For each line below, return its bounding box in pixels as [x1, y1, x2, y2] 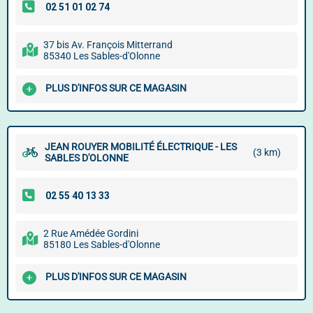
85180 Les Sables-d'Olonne [43, 239, 160, 250]
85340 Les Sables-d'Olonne [43, 50, 160, 61]
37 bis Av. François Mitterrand [43, 39, 173, 50]
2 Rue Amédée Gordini [43, 228, 138, 239]
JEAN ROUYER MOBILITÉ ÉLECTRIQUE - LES [45, 141, 237, 152]
